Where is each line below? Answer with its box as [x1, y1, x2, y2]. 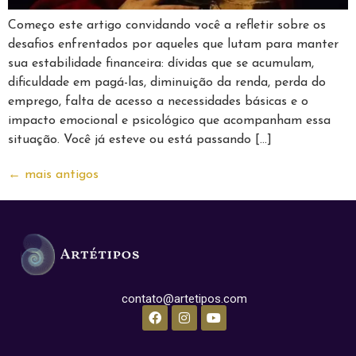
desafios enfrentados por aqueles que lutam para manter [8, 38, 339, 52]
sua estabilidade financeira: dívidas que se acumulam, [8, 57, 314, 71]
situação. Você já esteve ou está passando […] [8, 133, 272, 147]
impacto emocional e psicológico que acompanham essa [8, 114, 331, 128]
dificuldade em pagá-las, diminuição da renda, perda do [8, 76, 326, 90]
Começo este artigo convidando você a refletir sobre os [8, 19, 326, 33]
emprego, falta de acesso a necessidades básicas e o [8, 95, 308, 109]
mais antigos [21, 168, 99, 182]
